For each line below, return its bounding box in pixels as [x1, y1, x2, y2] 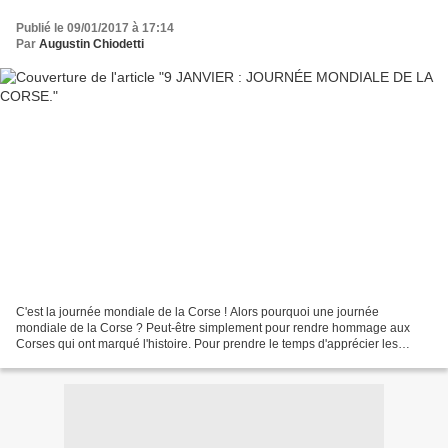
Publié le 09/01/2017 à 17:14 [16, 21, 174, 36]
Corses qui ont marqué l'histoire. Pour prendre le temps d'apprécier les [16, 336, 398, 351]
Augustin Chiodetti [39, 37, 144, 52]
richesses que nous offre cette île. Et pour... [16, 352, 247, 367]
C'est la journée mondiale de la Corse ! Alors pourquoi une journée [16, 304, 379, 319]
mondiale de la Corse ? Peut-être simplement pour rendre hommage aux [16, 320, 410, 335]
